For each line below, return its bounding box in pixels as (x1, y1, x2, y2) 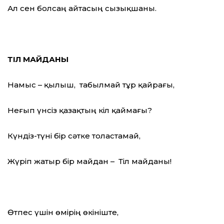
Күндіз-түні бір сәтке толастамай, (7, 131, 140, 141)
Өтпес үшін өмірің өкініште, (7, 207, 118, 217)
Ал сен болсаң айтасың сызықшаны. (7, 3, 156, 13)
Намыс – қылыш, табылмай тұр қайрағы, (7, 80, 174, 90)
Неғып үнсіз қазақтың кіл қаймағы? (7, 105, 152, 115)
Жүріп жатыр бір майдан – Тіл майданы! (7, 156, 171, 166)
